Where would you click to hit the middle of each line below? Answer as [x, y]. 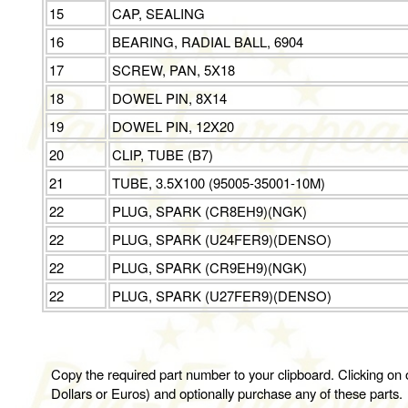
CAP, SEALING [159, 14]
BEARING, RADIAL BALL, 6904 [208, 42]
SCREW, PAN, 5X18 [174, 70]
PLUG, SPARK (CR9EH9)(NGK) [210, 268]
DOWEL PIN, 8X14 [170, 98]
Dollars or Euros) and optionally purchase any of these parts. [227, 393]
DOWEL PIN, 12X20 [173, 127]
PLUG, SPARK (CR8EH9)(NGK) [210, 211]
